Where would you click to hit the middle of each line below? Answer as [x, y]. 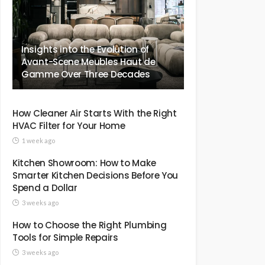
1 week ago [38, 140]
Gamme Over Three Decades [86, 74]
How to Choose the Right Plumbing [90, 225]
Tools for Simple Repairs [65, 237]
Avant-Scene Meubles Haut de [88, 62]
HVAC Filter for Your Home [69, 126]
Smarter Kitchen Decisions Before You [96, 175]
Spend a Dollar [45, 188]
